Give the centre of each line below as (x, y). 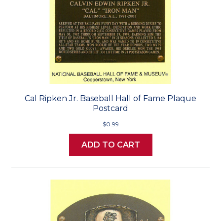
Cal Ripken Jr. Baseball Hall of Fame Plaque (110, 99)
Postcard (110, 109)
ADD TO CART (110, 145)
